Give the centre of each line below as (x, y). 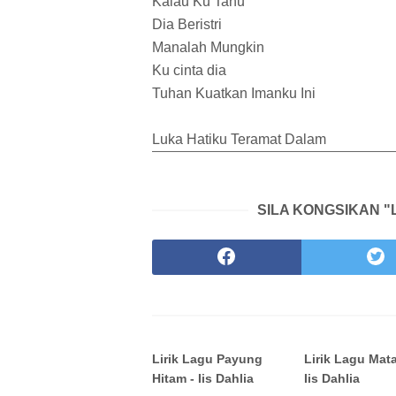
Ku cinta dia (189, 71)
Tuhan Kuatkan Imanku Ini (234, 94)
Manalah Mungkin (208, 48)
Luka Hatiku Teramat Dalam (239, 140)
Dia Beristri (187, 25)
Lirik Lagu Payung (207, 359)
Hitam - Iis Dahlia (203, 379)
